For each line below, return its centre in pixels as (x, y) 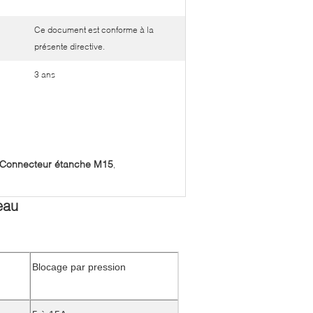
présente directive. (70, 46)
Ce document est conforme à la (94, 29)
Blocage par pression (79, 267)
